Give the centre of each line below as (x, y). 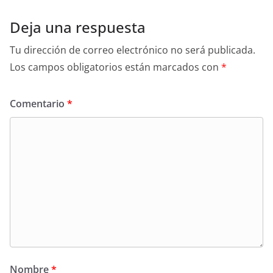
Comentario (38, 103)
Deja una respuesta (78, 27)
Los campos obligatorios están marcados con (115, 67)
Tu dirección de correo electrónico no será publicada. (133, 50)
